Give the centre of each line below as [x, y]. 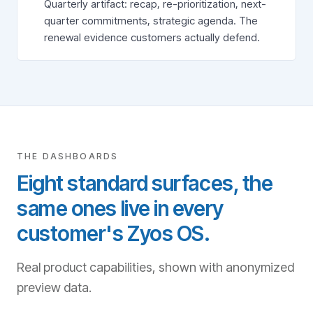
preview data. [54, 287]
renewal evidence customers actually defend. [152, 37]
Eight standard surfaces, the [145, 183]
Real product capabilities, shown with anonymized [155, 267]
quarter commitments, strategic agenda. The [151, 21]
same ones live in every [120, 208]
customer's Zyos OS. [114, 233]
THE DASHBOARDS [68, 156]
